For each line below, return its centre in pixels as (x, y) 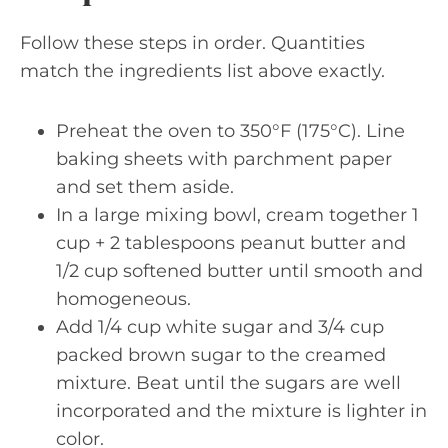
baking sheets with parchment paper (224, 158)
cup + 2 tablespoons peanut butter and (231, 242)
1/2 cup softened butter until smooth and (239, 270)
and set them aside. (145, 186)
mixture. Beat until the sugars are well (228, 382)
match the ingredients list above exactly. (202, 70)
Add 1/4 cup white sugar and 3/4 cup (220, 326)
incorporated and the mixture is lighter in (241, 410)
